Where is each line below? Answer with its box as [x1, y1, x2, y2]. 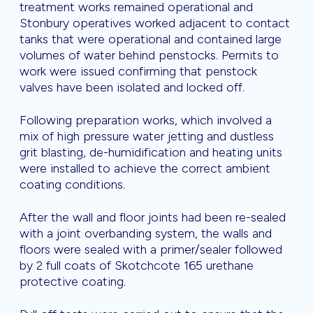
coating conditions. [20, 177, 125, 193]
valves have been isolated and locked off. [20, 80, 245, 96]
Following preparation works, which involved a [20, 112, 272, 129]
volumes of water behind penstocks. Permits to [20, 48, 279, 64]
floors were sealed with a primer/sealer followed [20, 242, 282, 258]
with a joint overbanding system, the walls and [20, 226, 272, 242]
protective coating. [20, 274, 126, 290]
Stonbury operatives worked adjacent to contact [20, 15, 290, 31]
